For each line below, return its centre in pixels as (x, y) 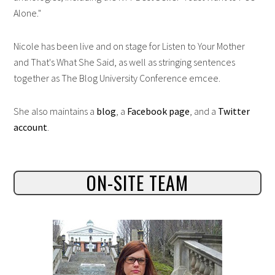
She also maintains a (55, 111)
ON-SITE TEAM (137, 182)
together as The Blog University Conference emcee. (117, 78)
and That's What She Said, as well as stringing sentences (125, 62)
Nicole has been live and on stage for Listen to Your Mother (130, 46)
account (31, 127)
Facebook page (159, 111)
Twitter (234, 111)
